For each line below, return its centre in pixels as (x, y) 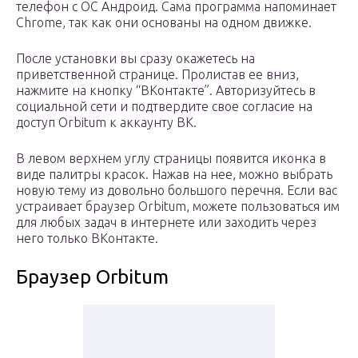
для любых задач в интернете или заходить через (166, 223)
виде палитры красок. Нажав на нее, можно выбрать (174, 175)
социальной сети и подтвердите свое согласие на (164, 107)
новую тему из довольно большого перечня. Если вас (177, 191)
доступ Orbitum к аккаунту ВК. (106, 123)
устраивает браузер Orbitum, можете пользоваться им (178, 207)
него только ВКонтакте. (87, 239)
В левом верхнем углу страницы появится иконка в (171, 159)
